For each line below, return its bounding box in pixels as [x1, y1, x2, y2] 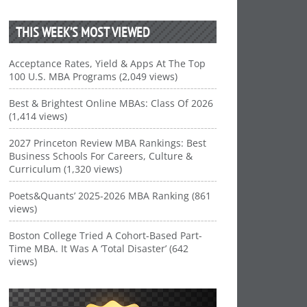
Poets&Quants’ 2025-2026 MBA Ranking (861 [9, 189, 212, 202]
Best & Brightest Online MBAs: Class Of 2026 [9, 97, 214, 110]
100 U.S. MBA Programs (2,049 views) [9, 70, 178, 83]
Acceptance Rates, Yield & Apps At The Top [9, 57, 206, 70]
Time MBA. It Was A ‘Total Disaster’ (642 [9, 242, 189, 255]
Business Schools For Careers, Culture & [9, 149, 193, 162]
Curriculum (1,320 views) [9, 162, 123, 175]
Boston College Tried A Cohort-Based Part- [9, 229, 203, 242]
